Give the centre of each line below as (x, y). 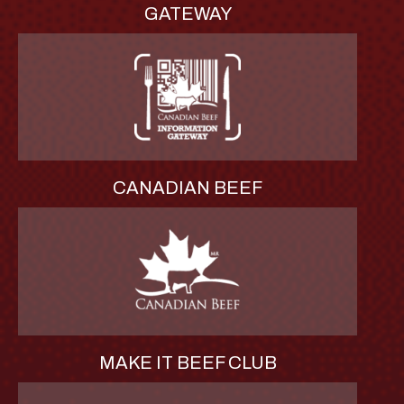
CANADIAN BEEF (188, 188)
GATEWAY (188, 14)
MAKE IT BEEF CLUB (188, 362)
